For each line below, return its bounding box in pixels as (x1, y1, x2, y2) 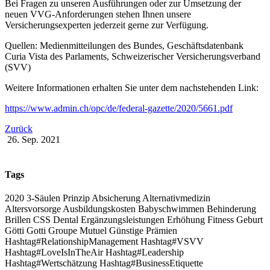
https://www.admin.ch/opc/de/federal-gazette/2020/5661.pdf (5, 103, 233, 114)
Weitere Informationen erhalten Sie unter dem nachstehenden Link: (5, 83, 259, 93)
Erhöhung (167, 214, 207, 225)
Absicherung (92, 192, 142, 203)
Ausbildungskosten (63, 203, 138, 214)
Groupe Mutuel (48, 225, 109, 236)
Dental (53, 214, 81, 225)
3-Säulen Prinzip (27, 192, 92, 203)
